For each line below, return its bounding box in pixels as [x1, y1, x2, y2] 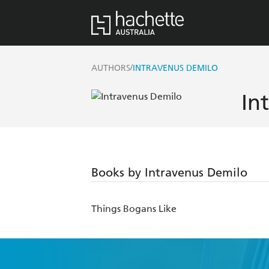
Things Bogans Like [91, 203, 177, 215]
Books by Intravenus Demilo [91, 165, 247, 180]
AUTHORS [91, 63, 130, 74]
